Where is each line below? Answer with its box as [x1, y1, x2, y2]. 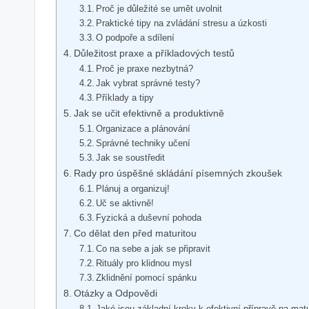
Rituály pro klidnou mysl [96, 257, 192, 268]
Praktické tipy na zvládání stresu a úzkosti [96, 17, 268, 28]
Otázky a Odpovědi [73, 287, 157, 299]
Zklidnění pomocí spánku [96, 272, 197, 283]
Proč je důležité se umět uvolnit [96, 3, 223, 14]
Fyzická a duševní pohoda [96, 212, 202, 223]
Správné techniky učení [96, 137, 191, 148]
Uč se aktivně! [96, 197, 154, 208]
